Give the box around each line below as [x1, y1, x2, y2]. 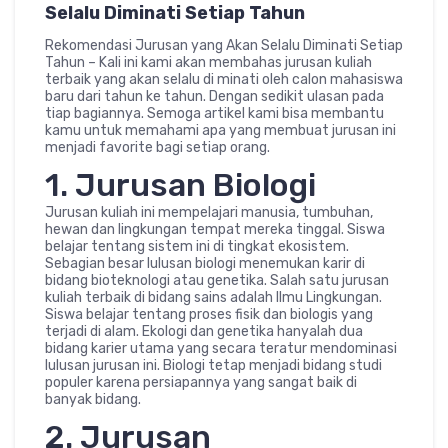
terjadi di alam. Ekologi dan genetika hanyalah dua [45, 322, 363, 340]
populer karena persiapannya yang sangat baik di [45, 373, 357, 391]
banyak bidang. [45, 390, 141, 408]
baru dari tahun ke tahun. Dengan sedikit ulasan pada [45, 87, 384, 105]
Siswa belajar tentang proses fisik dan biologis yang [45, 305, 373, 323]
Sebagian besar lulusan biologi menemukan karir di [45, 254, 365, 272]
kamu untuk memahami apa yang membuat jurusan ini [45, 121, 396, 139]
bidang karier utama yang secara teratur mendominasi [45, 339, 397, 357]
